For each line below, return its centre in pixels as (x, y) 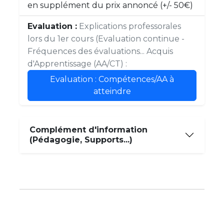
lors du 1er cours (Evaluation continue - (106, 39)
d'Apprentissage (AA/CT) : (77, 64)
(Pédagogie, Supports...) (81, 140)
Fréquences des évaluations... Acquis (100, 51)
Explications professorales (130, 26)
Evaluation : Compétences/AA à (112, 79)
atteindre (112, 91)
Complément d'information (88, 130)
